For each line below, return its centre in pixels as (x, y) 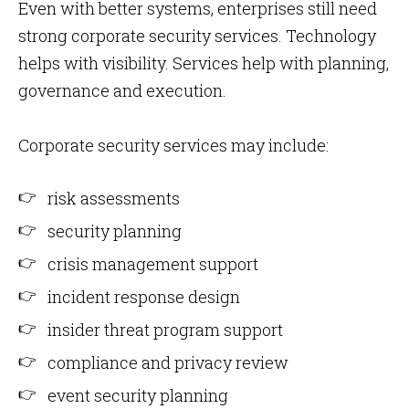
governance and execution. (122, 90)
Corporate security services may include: (173, 145)
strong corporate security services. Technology (197, 36)
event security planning (138, 395)
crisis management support (153, 264)
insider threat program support (165, 330)
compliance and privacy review (168, 362)
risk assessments (114, 198)
